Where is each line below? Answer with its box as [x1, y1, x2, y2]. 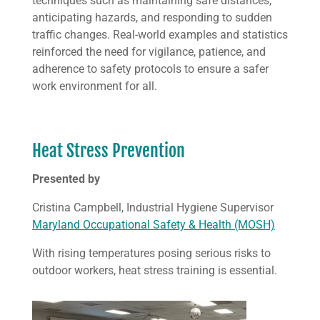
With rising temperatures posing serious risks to [31, 246, 271, 260]
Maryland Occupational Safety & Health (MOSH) [31, 218, 275, 231]
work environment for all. [31, 79, 157, 93]
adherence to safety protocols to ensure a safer [31, 62, 269, 76]
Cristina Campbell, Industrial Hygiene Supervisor [31, 201, 274, 214]
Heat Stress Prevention [31, 140, 185, 161]
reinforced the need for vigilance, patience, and [31, 45, 266, 59]
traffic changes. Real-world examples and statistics [31, 28, 288, 41]
